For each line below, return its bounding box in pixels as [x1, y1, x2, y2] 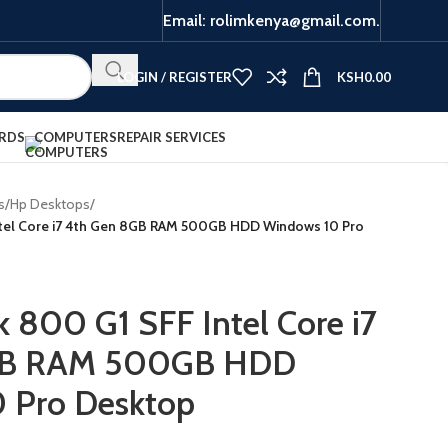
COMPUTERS [34, 129, 117, 145]
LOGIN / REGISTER [116, 68, 232, 85]
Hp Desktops [10, 195, 90, 213]
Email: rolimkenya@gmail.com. [162, 10, 380, 30]
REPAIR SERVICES [117, 129, 226, 145]
